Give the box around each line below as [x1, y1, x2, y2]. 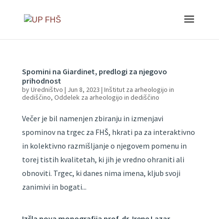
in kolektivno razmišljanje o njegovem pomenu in [22, 141, 187, 151]
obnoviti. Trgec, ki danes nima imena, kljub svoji [22, 168, 180, 178]
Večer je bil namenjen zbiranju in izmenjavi [22, 113, 163, 123]
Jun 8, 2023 [67, 85, 100, 94]
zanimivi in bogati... [22, 182, 87, 192]
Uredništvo [30, 85, 63, 94]
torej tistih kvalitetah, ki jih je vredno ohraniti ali [22, 154, 184, 164]
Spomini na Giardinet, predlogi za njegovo [22, 66, 167, 76]
